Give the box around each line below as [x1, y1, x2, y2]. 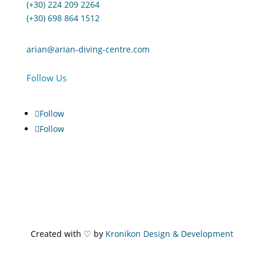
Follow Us [26, 72, 67, 84]
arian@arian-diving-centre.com [26, 44, 150, 55]
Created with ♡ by [30, 228, 105, 239]
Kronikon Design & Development [105, 228, 233, 239]
